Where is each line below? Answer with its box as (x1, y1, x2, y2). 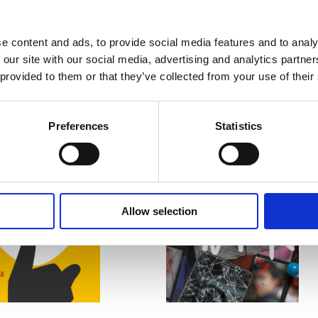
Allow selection (121, 204, 197, 217)
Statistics (215, 119, 262, 132)
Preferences (48, 119, 109, 132)
